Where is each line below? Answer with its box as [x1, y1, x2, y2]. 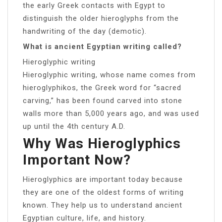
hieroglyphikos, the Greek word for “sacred [23, 83, 181, 92]
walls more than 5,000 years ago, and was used [23, 109, 199, 118]
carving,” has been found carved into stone [23, 96, 182, 105]
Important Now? [23, 151, 131, 168]
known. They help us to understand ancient [23, 200, 182, 210]
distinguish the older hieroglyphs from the [23, 13, 179, 23]
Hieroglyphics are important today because [23, 174, 183, 184]
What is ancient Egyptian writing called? [23, 42, 182, 51]
